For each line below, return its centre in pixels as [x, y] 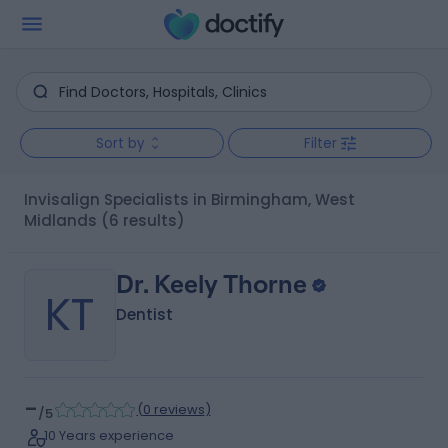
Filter [320, 143]
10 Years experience [108, 435]
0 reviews [173, 409]
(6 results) [142, 220]
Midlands [60, 220]
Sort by [120, 143]
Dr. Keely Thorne [211, 284]
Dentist [144, 314]
